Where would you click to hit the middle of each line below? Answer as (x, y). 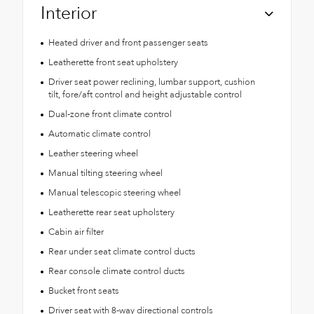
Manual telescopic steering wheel (114, 193)
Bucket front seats (83, 291)
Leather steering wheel (93, 154)
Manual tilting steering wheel (105, 173)
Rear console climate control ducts (116, 272)
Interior (69, 14)
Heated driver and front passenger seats (128, 43)
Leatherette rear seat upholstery (111, 213)
